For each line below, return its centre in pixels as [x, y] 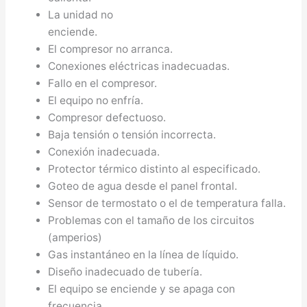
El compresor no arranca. [111, 49]
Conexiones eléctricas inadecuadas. [139, 66]
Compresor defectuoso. [107, 117]
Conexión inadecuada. [104, 151]
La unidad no [81, 14]
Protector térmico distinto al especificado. [155, 169]
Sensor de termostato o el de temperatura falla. [167, 203]
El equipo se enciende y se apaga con [142, 288]
